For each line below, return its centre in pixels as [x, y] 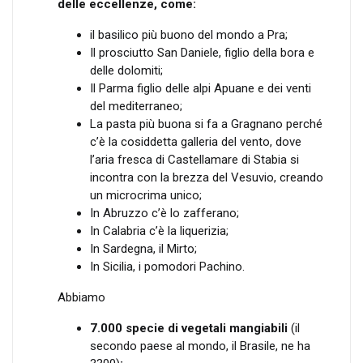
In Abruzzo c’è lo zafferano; [164, 213]
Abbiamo [81, 297]
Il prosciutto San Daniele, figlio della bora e [202, 53]
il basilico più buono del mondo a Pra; [189, 35]
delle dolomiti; [126, 70]
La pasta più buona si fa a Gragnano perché [206, 124]
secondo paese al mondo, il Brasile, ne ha [200, 346]
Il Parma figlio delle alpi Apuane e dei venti [201, 88]
